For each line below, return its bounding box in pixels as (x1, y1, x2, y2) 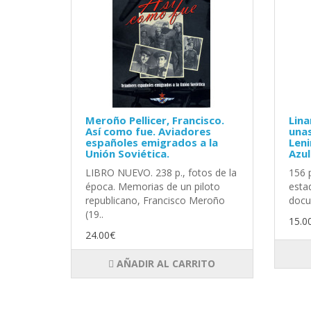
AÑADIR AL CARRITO (114, 256, 216, 270)
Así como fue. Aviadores (85, 124, 211, 138)
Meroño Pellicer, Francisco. (85, 112, 224, 127)
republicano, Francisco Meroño (85, 193, 225, 207)
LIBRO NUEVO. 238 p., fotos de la (85, 165, 237, 179)
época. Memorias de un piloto (85, 179, 220, 193)
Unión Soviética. (85, 146, 169, 160)
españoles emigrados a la (85, 135, 218, 149)
